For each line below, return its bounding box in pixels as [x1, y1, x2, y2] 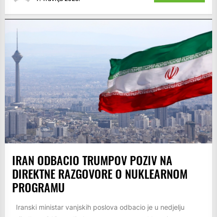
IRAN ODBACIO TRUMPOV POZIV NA [12, 151, 172, 169]
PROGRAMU [12, 178, 65, 196]
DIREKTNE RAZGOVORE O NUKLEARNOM [12, 164, 187, 182]
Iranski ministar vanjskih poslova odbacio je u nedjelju [12, 202, 185, 211]
